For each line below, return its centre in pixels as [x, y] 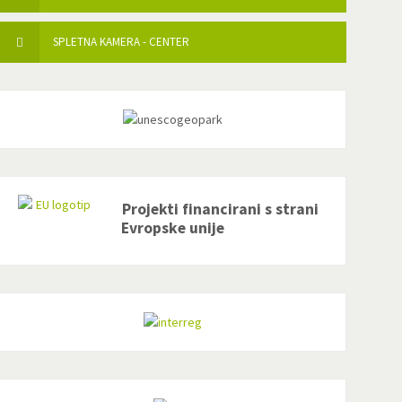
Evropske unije [173, 227]
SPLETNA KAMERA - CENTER [122, 41]
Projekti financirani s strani [220, 209]
